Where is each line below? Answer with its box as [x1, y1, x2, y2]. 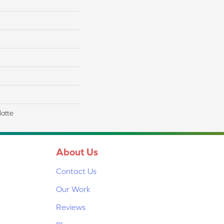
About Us [56, 145, 98, 157]
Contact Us [56, 166, 96, 175]
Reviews [56, 202, 85, 211]
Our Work [56, 184, 90, 193]
